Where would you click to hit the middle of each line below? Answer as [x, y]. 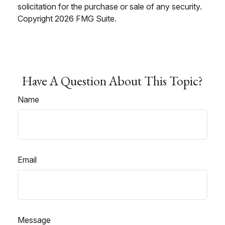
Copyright [36, 19]
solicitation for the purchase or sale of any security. [110, 7]
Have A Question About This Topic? [113, 81]
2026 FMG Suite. [86, 19]
